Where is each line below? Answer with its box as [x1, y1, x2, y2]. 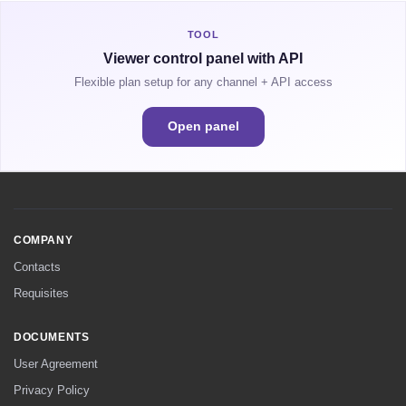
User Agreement [14, 357, 98, 372]
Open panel [167, 120, 239, 134]
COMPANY [14, 234, 73, 247]
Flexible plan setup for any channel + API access [73, 75, 333, 90]
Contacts [14, 260, 61, 275]
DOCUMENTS [14, 331, 90, 344]
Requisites [14, 286, 69, 301]
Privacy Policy [14, 383, 90, 398]
